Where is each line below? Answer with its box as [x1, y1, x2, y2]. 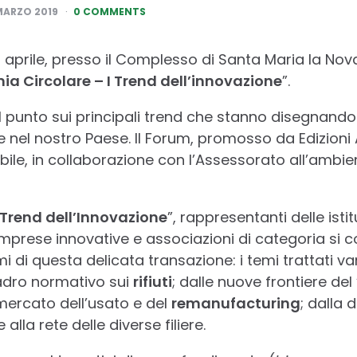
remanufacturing [171, 293, 300, 314]
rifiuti [132, 272, 172, 292]
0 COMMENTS [73, 5, 146, 19]
